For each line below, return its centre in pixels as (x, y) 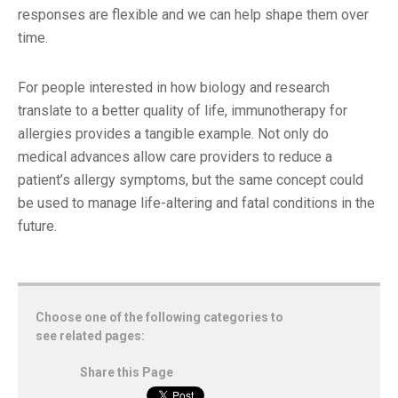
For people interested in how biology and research (174, 87)
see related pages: (90, 335)
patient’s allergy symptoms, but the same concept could (191, 179)
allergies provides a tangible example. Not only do (173, 133)
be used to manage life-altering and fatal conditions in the (196, 203)
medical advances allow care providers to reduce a (175, 156)
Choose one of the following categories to (159, 317)
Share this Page (127, 372)
